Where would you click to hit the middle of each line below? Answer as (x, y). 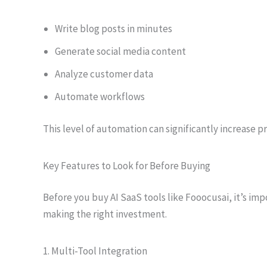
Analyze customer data (104, 74)
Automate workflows (100, 97)
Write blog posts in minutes (114, 29)
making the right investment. (105, 214)
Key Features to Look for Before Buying (127, 165)
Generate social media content (120, 51)
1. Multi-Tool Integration (95, 251)
